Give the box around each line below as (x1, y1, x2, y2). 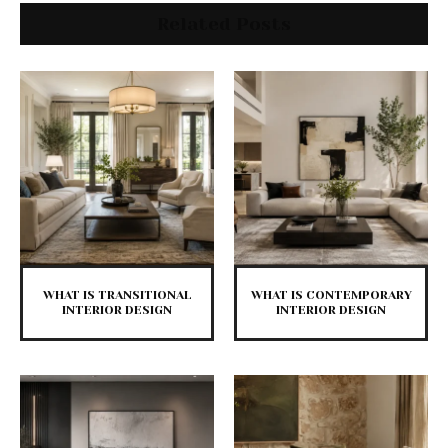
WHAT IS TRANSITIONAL (42, 288, 192, 303)
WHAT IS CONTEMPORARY (250, 288, 412, 303)
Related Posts (157, 14, 291, 35)
